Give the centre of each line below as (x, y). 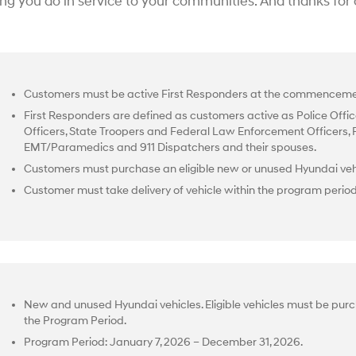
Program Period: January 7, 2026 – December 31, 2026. (163, 342)
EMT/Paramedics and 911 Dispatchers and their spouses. (170, 147)
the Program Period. (75, 321)
